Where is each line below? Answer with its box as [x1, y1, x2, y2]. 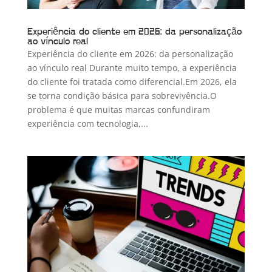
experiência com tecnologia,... [27, 117, 148, 129]
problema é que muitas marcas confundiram [27, 103, 210, 115]
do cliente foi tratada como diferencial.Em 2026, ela [27, 75, 237, 87]
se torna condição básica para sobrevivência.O [27, 89, 217, 101]
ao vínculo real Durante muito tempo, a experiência [27, 61, 237, 73]
